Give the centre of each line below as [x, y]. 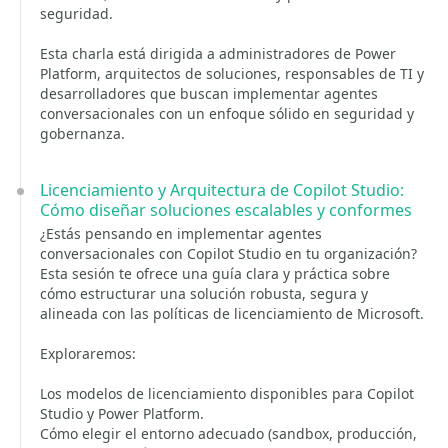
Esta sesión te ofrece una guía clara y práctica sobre [215, 273]
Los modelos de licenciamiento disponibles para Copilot [227, 393]
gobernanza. [82, 133]
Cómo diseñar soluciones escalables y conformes [226, 210]
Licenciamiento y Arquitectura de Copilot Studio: [222, 190]
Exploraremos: [88, 353]
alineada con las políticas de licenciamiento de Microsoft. [232, 313]
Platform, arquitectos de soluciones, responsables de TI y [232, 73]
